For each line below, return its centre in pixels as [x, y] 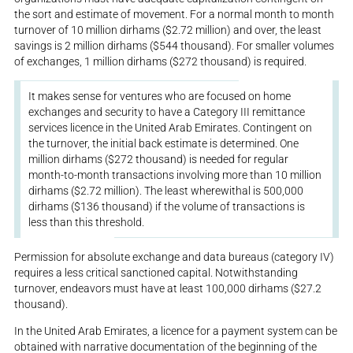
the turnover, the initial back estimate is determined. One [164, 143]
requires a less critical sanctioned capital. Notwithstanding [156, 272]
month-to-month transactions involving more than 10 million [175, 175]
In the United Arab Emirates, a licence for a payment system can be [176, 331]
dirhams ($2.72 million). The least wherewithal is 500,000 [166, 190]
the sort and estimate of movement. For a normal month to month [175, 14]
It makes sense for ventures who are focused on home [160, 96]
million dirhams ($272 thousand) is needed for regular [159, 159]
